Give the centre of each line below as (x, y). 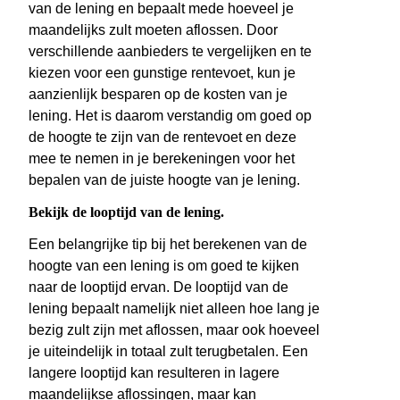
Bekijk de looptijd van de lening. (126, 212)
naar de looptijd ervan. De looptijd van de (158, 287)
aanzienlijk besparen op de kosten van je (158, 95)
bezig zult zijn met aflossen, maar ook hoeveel (174, 330)
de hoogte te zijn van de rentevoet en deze (162, 137)
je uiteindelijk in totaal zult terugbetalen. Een (168, 352)
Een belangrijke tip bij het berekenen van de (168, 245)
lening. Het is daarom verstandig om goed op (170, 116)
